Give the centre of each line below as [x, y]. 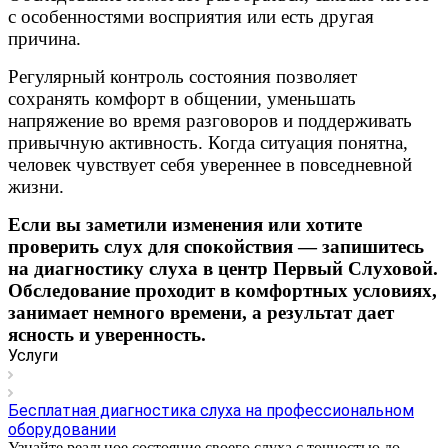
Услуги [33, 355]
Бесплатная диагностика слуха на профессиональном [211, 410]
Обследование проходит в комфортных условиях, [222, 290]
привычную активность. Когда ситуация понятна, [208, 142]
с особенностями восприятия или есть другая [191, 16]
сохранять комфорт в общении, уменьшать [182, 98]
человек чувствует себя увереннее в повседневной [210, 164]
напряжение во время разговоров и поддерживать [210, 120]
